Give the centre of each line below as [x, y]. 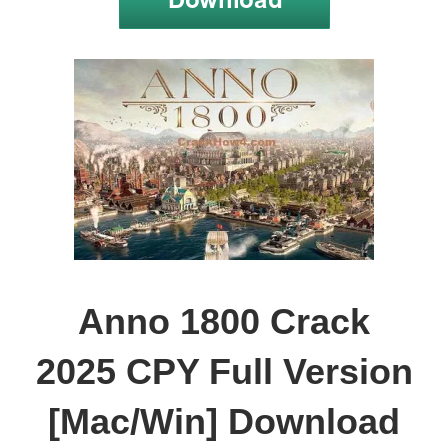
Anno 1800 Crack [224, 321]
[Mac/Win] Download [224, 421]
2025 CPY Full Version [224, 371]
